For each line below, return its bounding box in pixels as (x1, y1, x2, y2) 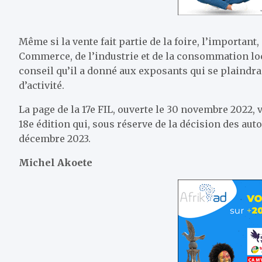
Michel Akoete (19, 157, 92, 168)
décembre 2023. (19, 133, 91, 144)
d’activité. (19, 80, 64, 91)
